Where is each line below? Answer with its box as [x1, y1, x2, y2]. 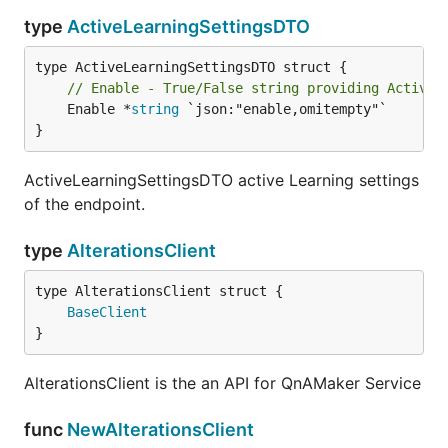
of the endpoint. [24, 194, 145, 214]
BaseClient [67, 304, 147, 320]
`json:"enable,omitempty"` [179, 101, 387, 117]
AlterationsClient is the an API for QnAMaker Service [24, 373, 421, 393]
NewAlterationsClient [67, 419, 254, 440]
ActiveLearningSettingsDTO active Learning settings [24, 170, 419, 190]
